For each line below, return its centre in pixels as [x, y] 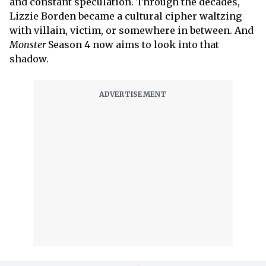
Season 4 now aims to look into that [132, 44]
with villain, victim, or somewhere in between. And [132, 30]
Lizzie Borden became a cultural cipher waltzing [126, 16]
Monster [28, 44]
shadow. [29, 58]
